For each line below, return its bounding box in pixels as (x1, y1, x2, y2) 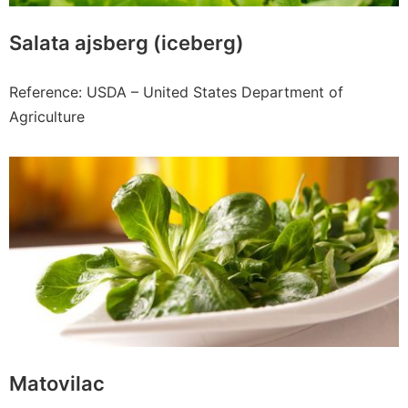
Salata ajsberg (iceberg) (9, 31, 244, 56)
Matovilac (9, 372, 105, 396)
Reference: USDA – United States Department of (9, 83, 343, 102)
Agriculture (9, 107, 85, 127)
